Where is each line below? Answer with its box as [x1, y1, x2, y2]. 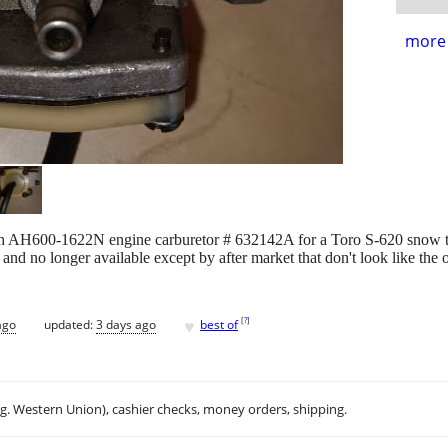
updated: [44, 315, 96, 333]
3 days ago [96, 315, 156, 333]
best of [200, 315, 238, 333]
